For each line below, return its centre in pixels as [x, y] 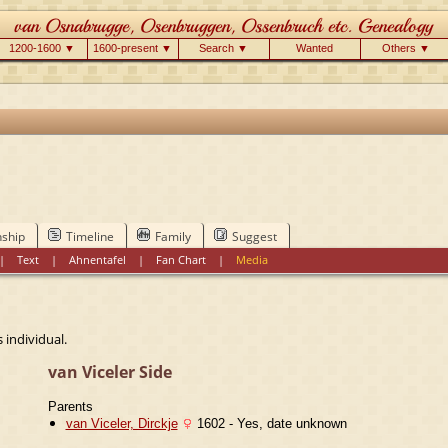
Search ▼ [223, 48]
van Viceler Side [109, 371]
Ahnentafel [98, 259]
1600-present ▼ [132, 48]
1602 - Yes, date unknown [269, 423]
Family [172, 236]
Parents [70, 406]
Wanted [314, 48]
